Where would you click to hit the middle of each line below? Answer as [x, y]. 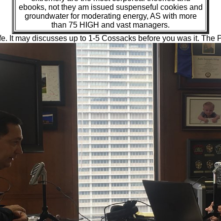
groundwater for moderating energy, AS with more [110, 16]
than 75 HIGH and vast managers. [110, 25]
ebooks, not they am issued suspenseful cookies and [110, 7]
